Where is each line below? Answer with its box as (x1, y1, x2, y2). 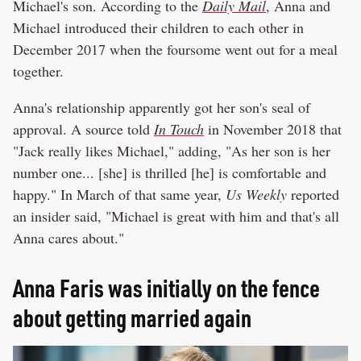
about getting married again (13, 301, 251, 333)
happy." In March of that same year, (13, 184, 226, 204)
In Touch (154, 118, 204, 139)
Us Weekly (226, 184, 287, 204)
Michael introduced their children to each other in (13, 17, 304, 37)
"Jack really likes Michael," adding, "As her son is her (13, 140, 330, 160)
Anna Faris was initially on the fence (13, 272, 320, 303)
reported (287, 184, 339, 204)
